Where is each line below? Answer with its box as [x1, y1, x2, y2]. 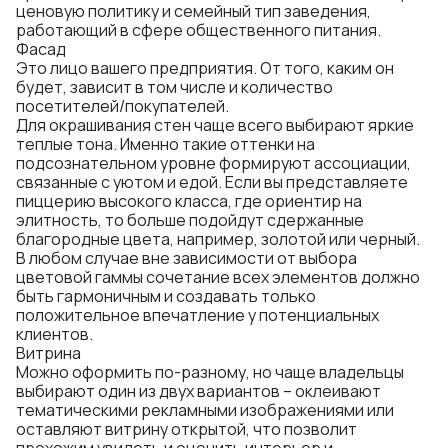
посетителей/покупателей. [16, 95, 229, 117]
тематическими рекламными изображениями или [16, 399, 394, 421]
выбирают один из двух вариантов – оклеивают [16, 380, 381, 402]
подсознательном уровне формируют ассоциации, [16, 152, 411, 174]
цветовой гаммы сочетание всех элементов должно [16, 266, 420, 288]
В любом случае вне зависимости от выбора [16, 247, 357, 269]
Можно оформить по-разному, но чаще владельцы [16, 361, 404, 383]
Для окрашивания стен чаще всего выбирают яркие [16, 114, 414, 136]
